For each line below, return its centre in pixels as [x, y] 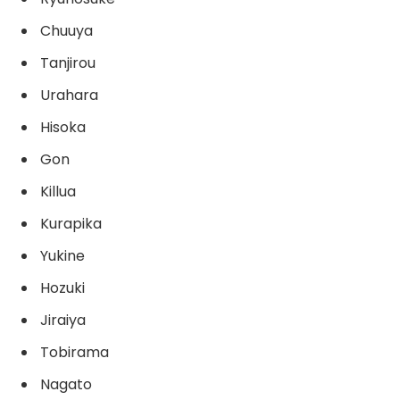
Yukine [62, 255]
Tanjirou [68, 62]
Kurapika [71, 223]
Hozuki [62, 287]
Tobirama [75, 352]
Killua [58, 191]
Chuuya [67, 30]
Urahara [69, 95]
